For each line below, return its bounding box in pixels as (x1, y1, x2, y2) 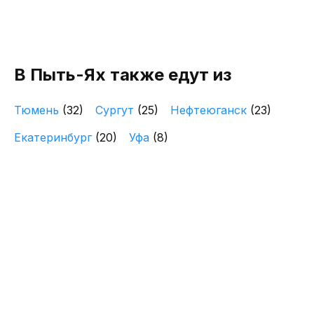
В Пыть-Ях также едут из (14, 64, 231, 85)
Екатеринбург (14, 130, 95, 144)
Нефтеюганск (170, 103, 250, 117)
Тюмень (14, 103, 62, 117)
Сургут (95, 103, 137, 117)
